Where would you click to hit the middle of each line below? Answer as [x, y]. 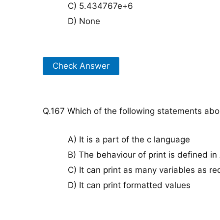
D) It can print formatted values [129, 185]
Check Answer [81, 66]
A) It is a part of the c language [129, 139]
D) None [84, 21]
